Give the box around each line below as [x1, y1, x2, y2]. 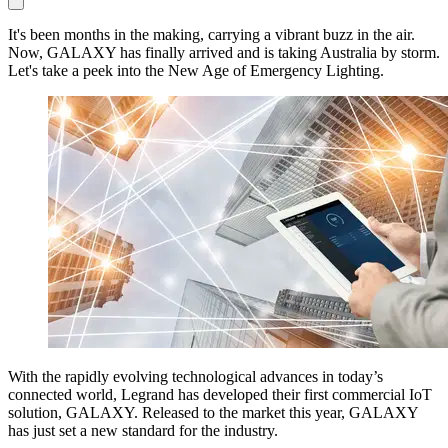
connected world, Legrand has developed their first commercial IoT [8, 385, 432, 403]
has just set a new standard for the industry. [8, 421, 278, 439]
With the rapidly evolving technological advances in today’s [8, 367, 383, 385]
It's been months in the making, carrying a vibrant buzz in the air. [8, 25, 415, 43]
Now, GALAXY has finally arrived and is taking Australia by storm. [8, 43, 440, 61]
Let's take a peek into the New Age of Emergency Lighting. [8, 61, 384, 79]
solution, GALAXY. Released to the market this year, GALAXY [8, 403, 418, 421]
